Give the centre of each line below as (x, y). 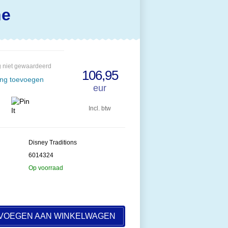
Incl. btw (100, 108)
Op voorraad (46, 168)
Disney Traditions (53, 142)
